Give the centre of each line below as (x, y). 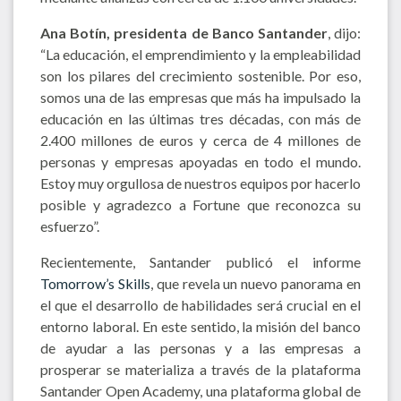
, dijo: (344, 32)
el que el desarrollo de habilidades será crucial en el (200, 304)
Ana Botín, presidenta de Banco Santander (184, 32)
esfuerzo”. (70, 226)
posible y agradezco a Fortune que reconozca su (200, 204)
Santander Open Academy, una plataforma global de (200, 390)
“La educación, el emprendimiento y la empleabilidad (200, 54)
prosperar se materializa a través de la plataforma (200, 369)
